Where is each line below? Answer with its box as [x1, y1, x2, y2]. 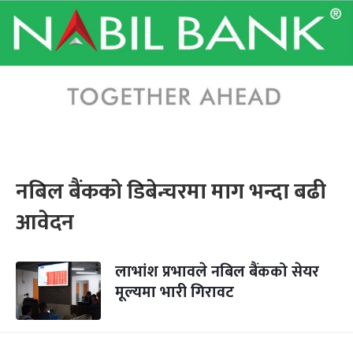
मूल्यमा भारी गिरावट [115, 279, 234, 306]
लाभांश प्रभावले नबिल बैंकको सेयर [115, 258, 319, 285]
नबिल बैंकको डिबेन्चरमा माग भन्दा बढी [16, 173, 326, 210]
